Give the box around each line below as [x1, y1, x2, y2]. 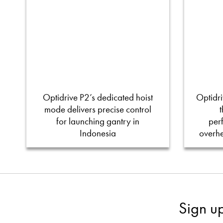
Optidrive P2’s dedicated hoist [42, 91, 153, 104]
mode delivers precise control [44, 103, 151, 115]
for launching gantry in [56, 114, 139, 127]
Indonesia [79, 126, 116, 139]
